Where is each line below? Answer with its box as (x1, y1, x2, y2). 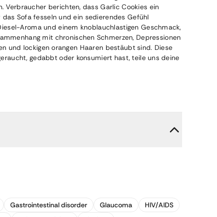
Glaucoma (100, 201, 132, 209)
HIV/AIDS (145, 201, 173, 209)
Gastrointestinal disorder (10, 201, 87, 209)
